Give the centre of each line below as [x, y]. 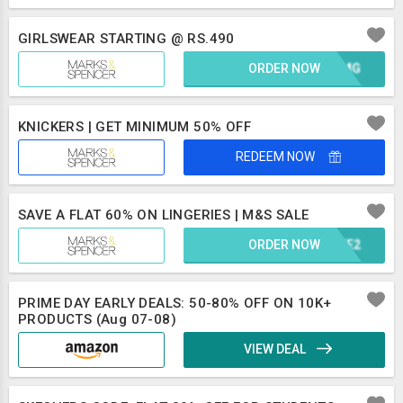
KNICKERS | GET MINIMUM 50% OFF [134, 127]
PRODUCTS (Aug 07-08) [97, 319]
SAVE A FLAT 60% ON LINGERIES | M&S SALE [164, 215]
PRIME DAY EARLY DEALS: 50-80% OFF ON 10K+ [175, 303]
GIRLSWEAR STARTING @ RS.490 [126, 39]
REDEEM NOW [276, 157]
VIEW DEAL [277, 349]
